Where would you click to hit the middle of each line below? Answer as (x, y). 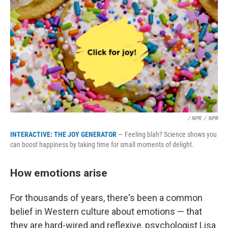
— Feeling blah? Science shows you (167, 134)
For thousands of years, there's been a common (106, 197)
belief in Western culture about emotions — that (106, 211)
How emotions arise (59, 173)
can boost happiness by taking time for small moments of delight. (102, 144)
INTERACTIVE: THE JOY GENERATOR (63, 134)
